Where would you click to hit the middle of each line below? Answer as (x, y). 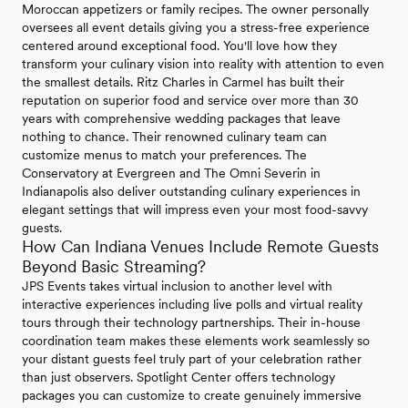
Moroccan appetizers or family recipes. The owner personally (195, 10)
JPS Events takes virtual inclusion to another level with (177, 286)
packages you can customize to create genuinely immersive (192, 396)
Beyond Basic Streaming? (114, 267)
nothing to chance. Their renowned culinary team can (174, 137)
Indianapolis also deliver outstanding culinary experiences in (191, 192)
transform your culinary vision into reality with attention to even (203, 64)
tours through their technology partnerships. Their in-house (191, 323)
